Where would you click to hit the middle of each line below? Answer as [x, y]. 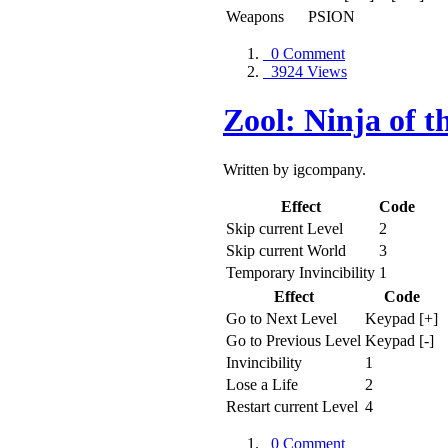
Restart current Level [292, 406]
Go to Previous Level [293, 340]
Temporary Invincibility [300, 272]
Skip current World [286, 250]
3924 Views [305, 71]
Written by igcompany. [294, 169]
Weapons [255, 16]
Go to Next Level [281, 318]
